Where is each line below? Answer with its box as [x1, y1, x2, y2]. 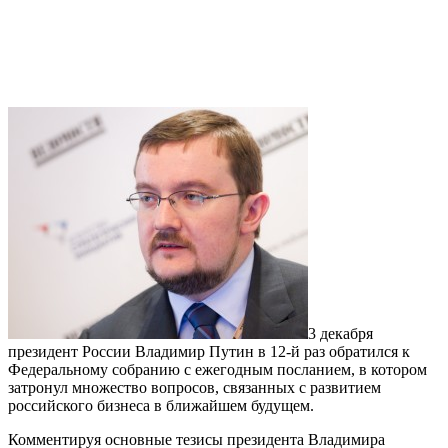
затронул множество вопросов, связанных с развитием [8, 379, 381, 397]
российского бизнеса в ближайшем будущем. [8, 397, 314, 415]
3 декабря [308, 325, 373, 343]
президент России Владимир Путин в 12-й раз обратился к [8, 343, 410, 361]
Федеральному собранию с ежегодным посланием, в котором [8, 361, 427, 379]
